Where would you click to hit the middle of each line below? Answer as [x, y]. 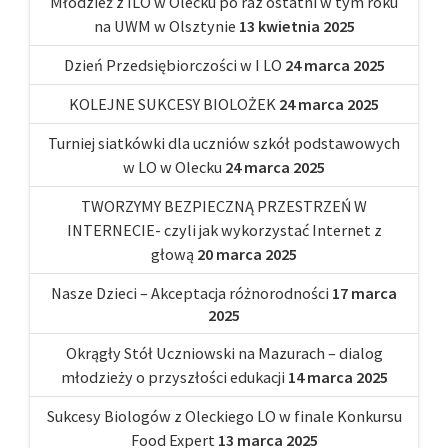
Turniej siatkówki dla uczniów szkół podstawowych [224, 142]
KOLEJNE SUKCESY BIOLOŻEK [172, 103]
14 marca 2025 [337, 376]
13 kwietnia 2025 [296, 25]
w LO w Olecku [172, 166]
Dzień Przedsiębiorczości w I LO [172, 64]
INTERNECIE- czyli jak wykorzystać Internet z [224, 229]
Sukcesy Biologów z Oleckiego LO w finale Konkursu [224, 415]
